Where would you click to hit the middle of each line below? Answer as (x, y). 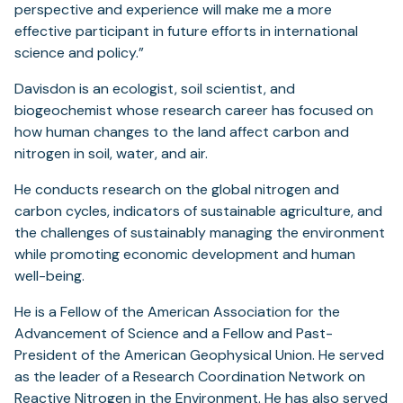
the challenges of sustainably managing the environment (200, 233)
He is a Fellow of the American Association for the (177, 312)
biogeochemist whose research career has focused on (194, 110)
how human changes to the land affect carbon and (182, 132)
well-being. (49, 276)
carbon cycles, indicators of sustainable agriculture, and (198, 211)
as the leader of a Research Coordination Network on (190, 376)
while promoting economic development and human (185, 254)
